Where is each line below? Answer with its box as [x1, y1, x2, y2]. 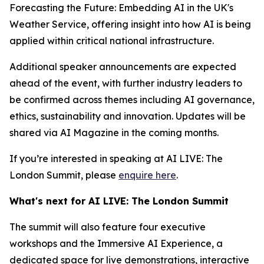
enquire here [118, 169, 176, 181]
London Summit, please [9, 169, 118, 181]
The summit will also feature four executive [9, 221, 206, 233]
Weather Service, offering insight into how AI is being [9, 18, 251, 30]
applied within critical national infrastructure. [9, 35, 214, 47]
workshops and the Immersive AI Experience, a [9, 237, 223, 249]
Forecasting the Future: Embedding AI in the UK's [9, 2, 233, 14]
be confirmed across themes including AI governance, [9, 94, 255, 105]
